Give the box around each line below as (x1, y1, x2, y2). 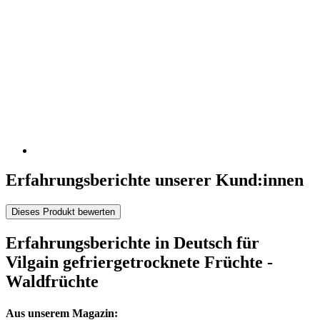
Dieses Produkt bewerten (11, 206, 115, 218)
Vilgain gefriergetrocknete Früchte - (6, 253, 273, 272)
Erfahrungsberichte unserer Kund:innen (6, 171, 304, 190)
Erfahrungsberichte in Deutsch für (6, 234, 259, 253)
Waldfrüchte (6, 272, 99, 291)
